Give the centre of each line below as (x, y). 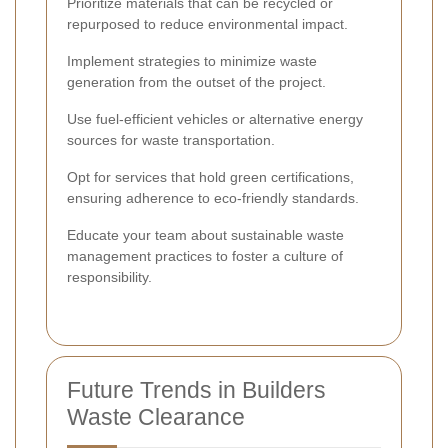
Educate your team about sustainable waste (205, 234)
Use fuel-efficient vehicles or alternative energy (215, 118)
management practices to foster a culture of (205, 255)
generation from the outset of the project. (196, 81)
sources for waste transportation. (171, 139)
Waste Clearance (156, 416)
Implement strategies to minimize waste (192, 60)
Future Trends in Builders (196, 389)
